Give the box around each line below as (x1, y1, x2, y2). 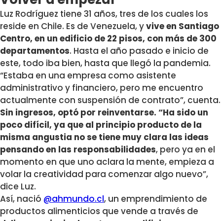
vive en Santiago (146, 20, 219, 32)
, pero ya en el (156, 143, 215, 155)
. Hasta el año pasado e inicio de (70, 44, 209, 57)
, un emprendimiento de (104, 192, 207, 205)
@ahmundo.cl (43, 192, 104, 205)
